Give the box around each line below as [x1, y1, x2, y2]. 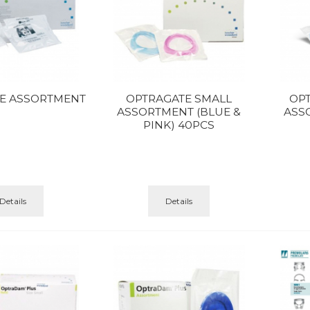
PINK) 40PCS [143, 118, 215, 132]
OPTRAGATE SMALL [126, 92, 232, 106]
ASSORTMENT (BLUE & [117, 105, 241, 119]
